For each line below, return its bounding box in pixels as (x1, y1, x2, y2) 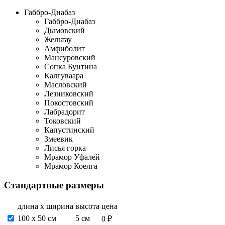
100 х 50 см (18, 214, 56, 223)
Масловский (44, 80, 87, 89)
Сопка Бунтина (44, 62, 97, 71)
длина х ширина (18, 202, 73, 211)
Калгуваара (44, 71, 83, 80)
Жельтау (44, 35, 72, 44)
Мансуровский (44, 53, 95, 62)
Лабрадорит (44, 107, 85, 116)
